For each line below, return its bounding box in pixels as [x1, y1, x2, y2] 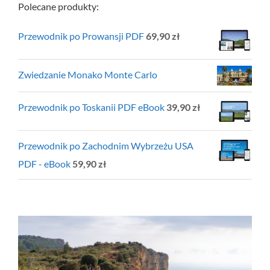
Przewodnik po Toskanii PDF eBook [18, 101, 165, 113]
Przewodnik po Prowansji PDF [18, 30, 144, 42]
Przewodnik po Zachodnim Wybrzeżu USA [18, 140, 193, 152]
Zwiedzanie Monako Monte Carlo [18, 69, 157, 81]
